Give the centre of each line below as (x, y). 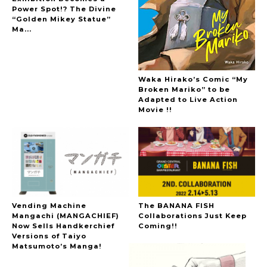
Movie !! (156, 109)
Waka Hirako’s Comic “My (193, 79)
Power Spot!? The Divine (64, 9)
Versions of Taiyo (49, 236)
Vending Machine (49, 206)
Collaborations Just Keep (193, 216)
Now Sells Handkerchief (63, 226)
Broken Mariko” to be (184, 89)
